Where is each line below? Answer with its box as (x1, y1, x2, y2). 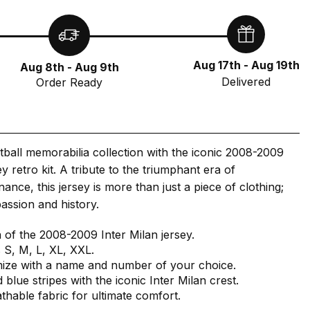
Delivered (221, 75, 271, 89)
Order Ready (36, 75, 103, 89)
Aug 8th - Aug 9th (19, 60, 119, 74)
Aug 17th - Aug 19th (192, 58, 300, 73)
